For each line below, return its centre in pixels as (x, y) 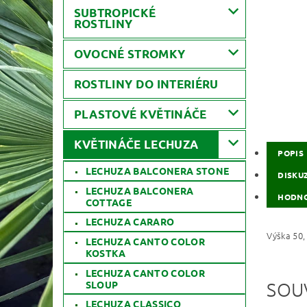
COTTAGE (109, 202)
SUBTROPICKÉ (115, 13)
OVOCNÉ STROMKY (130, 54)
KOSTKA (106, 253)
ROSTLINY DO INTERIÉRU (146, 84)
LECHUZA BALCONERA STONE (157, 171)
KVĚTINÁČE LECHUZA (136, 145)
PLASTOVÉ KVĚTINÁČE (140, 114)
